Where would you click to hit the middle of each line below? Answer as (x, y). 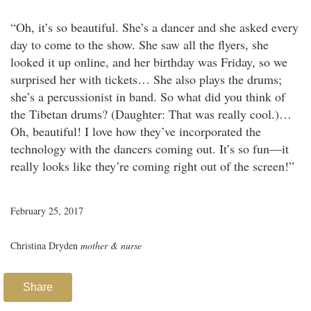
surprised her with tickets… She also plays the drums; (146, 79)
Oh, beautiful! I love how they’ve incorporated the (136, 132)
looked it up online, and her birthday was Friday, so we (149, 62)
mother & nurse (111, 246)
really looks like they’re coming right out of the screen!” (152, 166)
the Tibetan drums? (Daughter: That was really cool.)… (151, 114)
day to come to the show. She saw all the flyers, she (140, 45)
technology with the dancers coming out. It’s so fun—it (150, 149)
